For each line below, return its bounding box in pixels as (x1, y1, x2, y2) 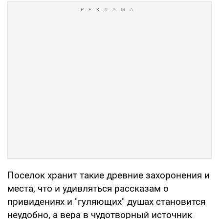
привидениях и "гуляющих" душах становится (7, 196, 205, 207)
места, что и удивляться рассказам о (7, 182, 169, 194)
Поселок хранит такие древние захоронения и (7, 169, 210, 181)
